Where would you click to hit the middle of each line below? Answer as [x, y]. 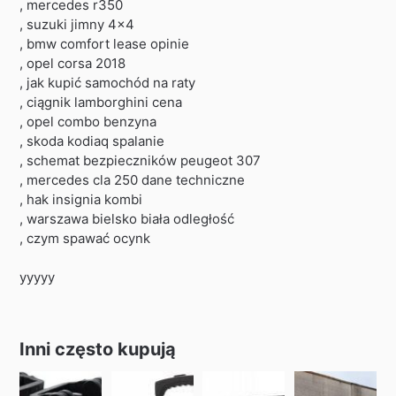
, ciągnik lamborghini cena [101, 103]
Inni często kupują [98, 349]
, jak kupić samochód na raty [108, 83]
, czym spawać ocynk [85, 239]
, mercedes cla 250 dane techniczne [133, 180]
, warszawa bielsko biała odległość [127, 219]
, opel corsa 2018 [73, 64]
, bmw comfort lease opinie [105, 44]
